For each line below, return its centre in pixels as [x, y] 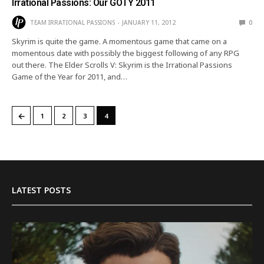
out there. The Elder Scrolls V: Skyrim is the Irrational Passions [122, 65]
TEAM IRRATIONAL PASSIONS [72, 22]
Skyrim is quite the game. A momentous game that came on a [120, 41]
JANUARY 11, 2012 [149, 22]
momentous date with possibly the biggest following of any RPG [126, 53]
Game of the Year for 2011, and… [70, 76]
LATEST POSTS [41, 190]
